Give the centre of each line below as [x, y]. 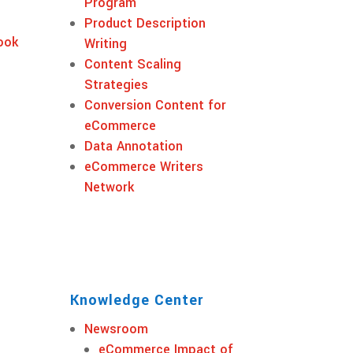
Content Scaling [133, 64]
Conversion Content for [156, 105]
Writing [106, 43]
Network [110, 187]
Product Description [145, 23]
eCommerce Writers [144, 166]
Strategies [117, 84]
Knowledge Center [137, 300]
